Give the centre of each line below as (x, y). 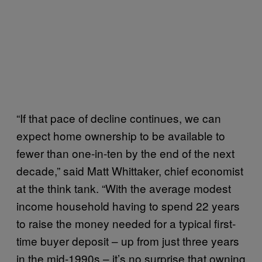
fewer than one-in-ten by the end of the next (125, 153)
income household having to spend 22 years (128, 205)
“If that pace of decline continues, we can (119, 118)
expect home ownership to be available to (121, 135)
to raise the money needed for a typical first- (126, 223)
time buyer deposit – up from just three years (128, 240)
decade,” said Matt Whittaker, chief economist (130, 170)
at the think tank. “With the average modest (124, 188)
